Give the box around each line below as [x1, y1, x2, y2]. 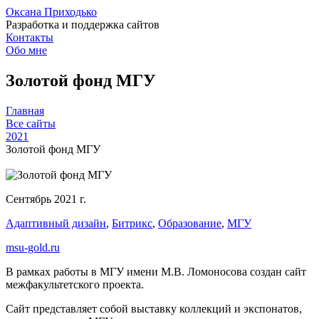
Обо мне [6, 44, 47, 56]
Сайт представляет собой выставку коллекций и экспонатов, [6, 302, 302, 315]
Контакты [6, 31, 53, 43]
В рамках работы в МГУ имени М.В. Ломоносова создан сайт [6, 265, 306, 278]
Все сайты [6, 117, 56, 130]
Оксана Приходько [6, 6, 97, 18]
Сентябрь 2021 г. [6, 192, 86, 205]
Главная [6, 104, 44, 117]
